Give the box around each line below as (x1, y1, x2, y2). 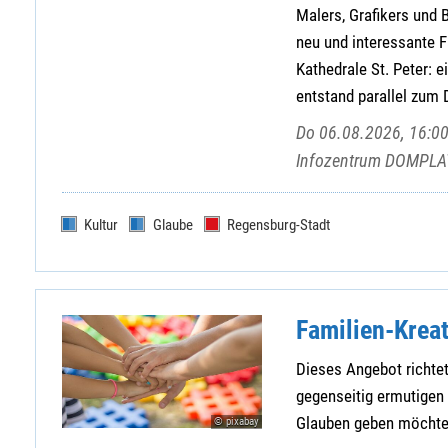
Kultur (83, 215, 118, 234)
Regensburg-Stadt (227, 215, 331, 234)
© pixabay (213, 414, 259, 428)
